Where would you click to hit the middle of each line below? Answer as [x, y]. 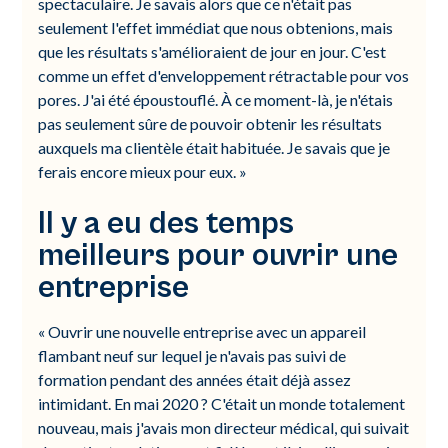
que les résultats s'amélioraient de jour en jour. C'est [212, 51]
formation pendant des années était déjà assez [195, 379]
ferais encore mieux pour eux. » [143, 171]
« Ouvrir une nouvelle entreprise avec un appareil [202, 331]
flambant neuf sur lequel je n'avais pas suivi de [192, 355]
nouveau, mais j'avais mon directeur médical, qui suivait [224, 427]
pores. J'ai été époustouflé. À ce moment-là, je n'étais [216, 99]
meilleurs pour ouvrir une [218, 255]
